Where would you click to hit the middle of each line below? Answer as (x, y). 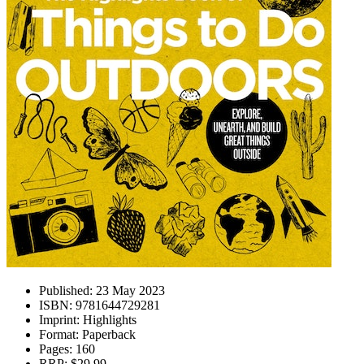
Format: (59, 334)
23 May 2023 (129, 290)
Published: (66, 290)
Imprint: (59, 320)
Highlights (108, 320)
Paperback (107, 334)
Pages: (56, 349)
